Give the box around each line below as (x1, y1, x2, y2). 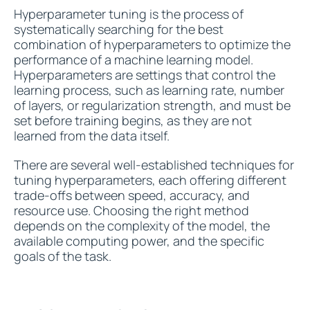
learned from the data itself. (14, 127, 172, 144)
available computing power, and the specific (14, 232, 264, 249)
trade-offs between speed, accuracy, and (14, 187, 250, 203)
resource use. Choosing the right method (14, 202, 249, 219)
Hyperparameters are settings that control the (14, 66, 275, 83)
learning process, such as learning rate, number (14, 82, 284, 98)
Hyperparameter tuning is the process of (14, 6, 244, 22)
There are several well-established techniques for (14, 156, 294, 173)
